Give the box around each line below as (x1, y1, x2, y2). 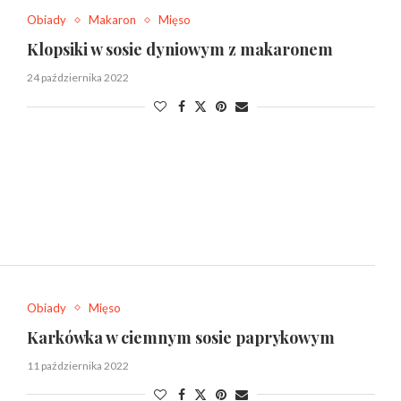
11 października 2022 (26, 358, 129, 372)
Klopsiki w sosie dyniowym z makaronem (26, 38, 333, 61)
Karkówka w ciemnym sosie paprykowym (26, 326, 335, 348)
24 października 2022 (26, 71, 129, 85)
